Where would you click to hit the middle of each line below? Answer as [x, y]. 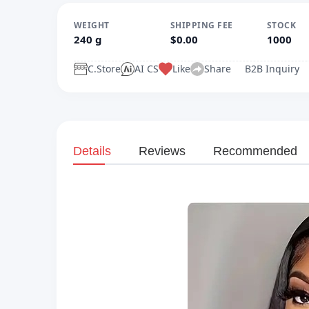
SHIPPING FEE [202, 25]
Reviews [162, 151]
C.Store [104, 69]
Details [92, 151]
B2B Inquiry [272, 69]
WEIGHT [92, 25]
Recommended [255, 151]
